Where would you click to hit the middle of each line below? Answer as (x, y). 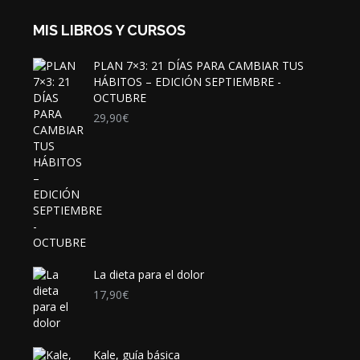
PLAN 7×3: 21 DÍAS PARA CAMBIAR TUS (198, 65)
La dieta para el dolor (148, 274)
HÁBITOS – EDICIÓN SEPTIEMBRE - (187, 82)
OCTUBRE (119, 98)
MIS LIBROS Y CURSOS (109, 30)
